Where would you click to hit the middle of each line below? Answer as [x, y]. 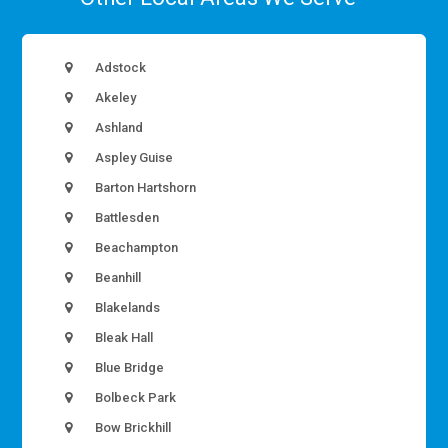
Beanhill [117, 278]
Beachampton [135, 248]
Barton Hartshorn [144, 188]
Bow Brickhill [132, 428]
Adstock [119, 68]
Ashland [118, 128]
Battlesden [126, 218]
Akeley [114, 98]
